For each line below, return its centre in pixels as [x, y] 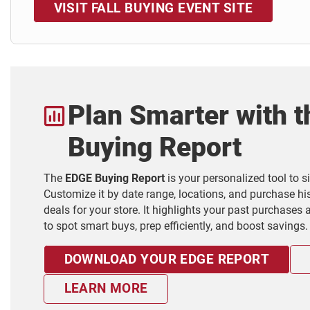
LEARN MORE [106, 289]
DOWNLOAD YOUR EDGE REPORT [167, 259]
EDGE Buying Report [115, 178]
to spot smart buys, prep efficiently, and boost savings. [176, 226]
